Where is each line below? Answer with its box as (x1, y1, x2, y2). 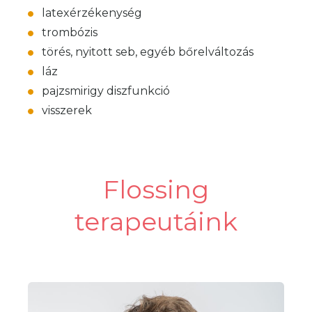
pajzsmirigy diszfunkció (42, 84, 170, 97)
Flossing (103, 174, 209, 205)
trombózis (42, 26, 97, 39)
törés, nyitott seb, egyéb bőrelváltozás (42, 45, 253, 58)
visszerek (42, 104, 92, 117)
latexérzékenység (42, 6, 142, 19)
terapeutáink (75, 206, 237, 237)
